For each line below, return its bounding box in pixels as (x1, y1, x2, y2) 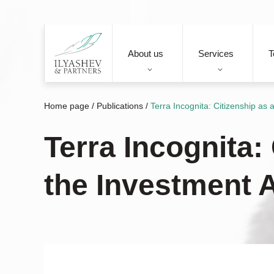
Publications (97, 101, 143, 111)
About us (128, 48, 163, 59)
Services (198, 48, 234, 59)
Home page (44, 101, 89, 111)
